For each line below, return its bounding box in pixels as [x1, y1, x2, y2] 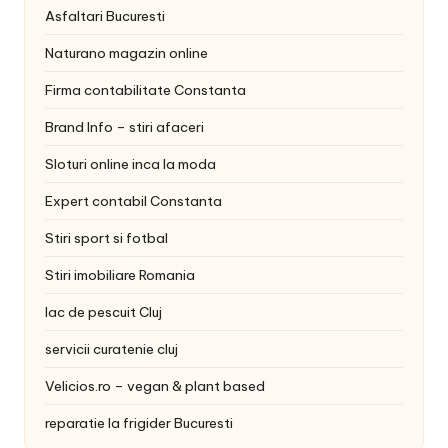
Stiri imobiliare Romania [45, 266, 195, 285]
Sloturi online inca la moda [45, 155, 216, 174]
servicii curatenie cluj [45, 340, 178, 359]
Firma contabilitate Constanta [45, 81, 246, 100]
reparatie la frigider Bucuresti [45, 414, 233, 433]
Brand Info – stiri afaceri [45, 118, 204, 137]
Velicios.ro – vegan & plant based [45, 377, 265, 396]
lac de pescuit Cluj [45, 303, 162, 322]
